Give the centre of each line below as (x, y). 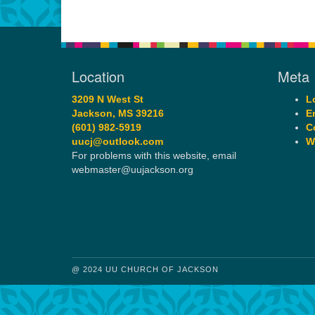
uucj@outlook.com (117, 142)
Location (98, 76)
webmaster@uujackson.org (133, 170)
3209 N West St (108, 99)
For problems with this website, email (154, 156)
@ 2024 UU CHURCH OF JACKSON (145, 269)
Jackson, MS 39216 (118, 114)
